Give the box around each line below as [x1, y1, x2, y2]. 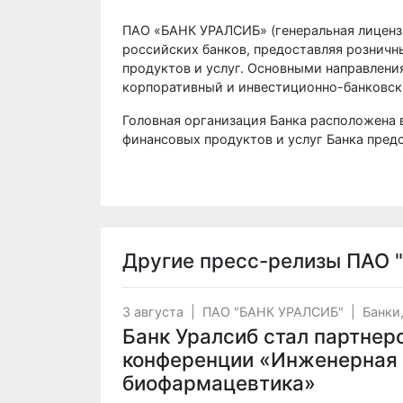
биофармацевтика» [122, 371, 316, 395]
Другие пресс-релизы [122, 248, 346, 273]
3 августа [122, 304, 184, 319]
